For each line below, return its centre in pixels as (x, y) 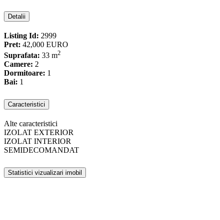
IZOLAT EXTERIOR (39, 132)
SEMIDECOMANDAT (41, 150)
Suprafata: (22, 55)
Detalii (17, 16)
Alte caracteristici (31, 124)
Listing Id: (21, 35)
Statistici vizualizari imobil (45, 172)
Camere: (18, 64)
